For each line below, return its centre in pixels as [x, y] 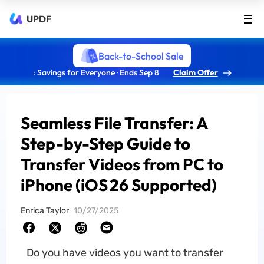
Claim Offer [195, 72]
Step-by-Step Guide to [106, 143]
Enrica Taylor [45, 211]
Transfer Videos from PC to [122, 164]
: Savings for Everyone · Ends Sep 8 [96, 72]
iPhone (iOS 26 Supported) [119, 185]
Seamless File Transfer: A [114, 123]
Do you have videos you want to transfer [125, 253]
